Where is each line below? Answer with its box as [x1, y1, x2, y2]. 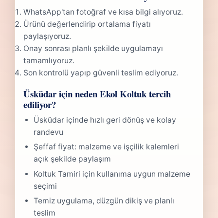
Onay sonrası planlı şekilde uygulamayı [23, 44, 163, 54]
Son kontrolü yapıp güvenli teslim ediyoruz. [23, 68, 179, 78]
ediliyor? [23, 97, 56, 111]
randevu [33, 127, 63, 137]
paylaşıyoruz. [23, 32, 72, 41]
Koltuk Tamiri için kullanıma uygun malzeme [33, 169, 190, 179]
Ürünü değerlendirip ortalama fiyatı [23, 19, 151, 29]
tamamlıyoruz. [23, 56, 75, 66]
